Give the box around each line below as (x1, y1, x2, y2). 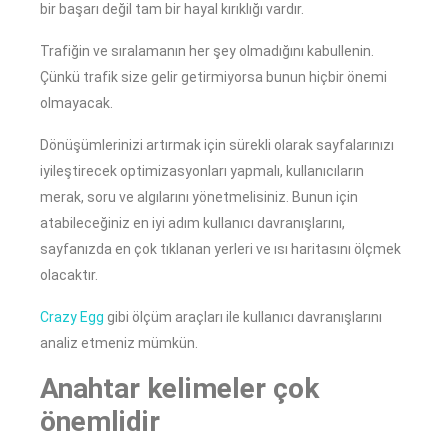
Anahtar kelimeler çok (40, 372, 319, 406)
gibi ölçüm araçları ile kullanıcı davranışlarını (104, 309, 382, 326)
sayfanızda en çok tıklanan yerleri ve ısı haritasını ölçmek (40, 241, 401, 258)
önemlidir (40, 405, 160, 439)
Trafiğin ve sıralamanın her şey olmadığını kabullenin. (40, 43, 374, 60)
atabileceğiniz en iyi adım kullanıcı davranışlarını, (40, 215, 345, 232)
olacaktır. (40, 267, 98, 284)
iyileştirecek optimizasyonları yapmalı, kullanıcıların (40, 163, 364, 180)
